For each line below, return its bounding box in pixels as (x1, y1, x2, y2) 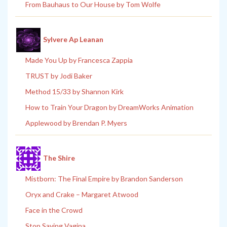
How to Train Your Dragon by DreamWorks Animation (25, 103, 194, 112)
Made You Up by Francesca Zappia (25, 56, 133, 65)
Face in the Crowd (25, 206, 83, 215)
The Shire (43, 153, 75, 162)
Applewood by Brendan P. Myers (25, 119, 127, 128)
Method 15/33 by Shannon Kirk (25, 87, 124, 96)
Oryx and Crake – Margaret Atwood (25, 190, 138, 199)
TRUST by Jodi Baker (25, 71, 92, 81)
